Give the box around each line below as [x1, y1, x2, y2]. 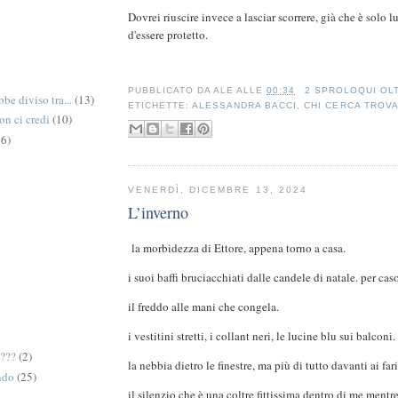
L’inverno [128, 202, 188, 224]
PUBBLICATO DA [128, 85, 214, 96]
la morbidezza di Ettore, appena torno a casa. [128, 240, 346, 257]
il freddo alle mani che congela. [128, 298, 279, 315]
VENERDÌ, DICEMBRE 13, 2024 [128, 184, 307, 195]
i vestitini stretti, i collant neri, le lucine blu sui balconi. [128, 328, 395, 345]
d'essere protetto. [128, 27, 208, 44]
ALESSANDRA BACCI [192, 100, 298, 111]
